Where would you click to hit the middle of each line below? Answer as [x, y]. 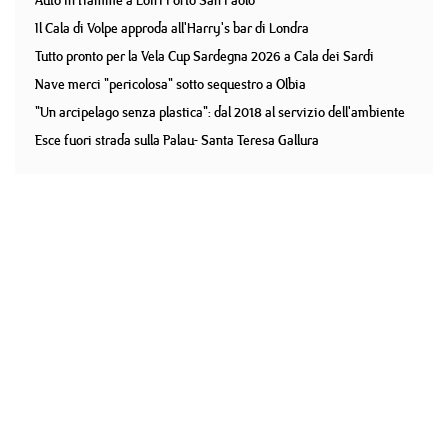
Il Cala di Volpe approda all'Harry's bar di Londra [172, 28]
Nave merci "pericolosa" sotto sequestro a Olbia [170, 84]
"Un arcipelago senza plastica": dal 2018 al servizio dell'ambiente [220, 112]
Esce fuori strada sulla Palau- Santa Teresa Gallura [177, 140]
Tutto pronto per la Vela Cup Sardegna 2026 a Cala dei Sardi [204, 56]
